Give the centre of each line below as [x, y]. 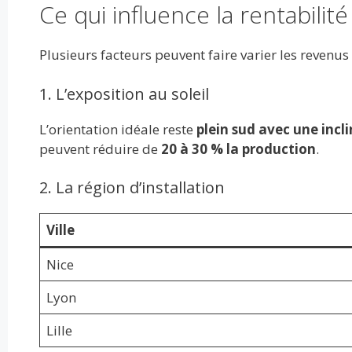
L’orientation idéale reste [117, 129]
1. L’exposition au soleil [124, 93]
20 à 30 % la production [238, 148]
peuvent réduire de [100, 148]
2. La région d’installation [132, 188]
